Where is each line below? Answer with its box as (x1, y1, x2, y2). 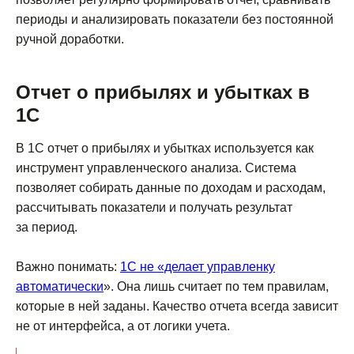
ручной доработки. (16, 32, 124, 47)
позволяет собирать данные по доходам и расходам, (16, 181, 326, 195)
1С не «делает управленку (120, 260, 275, 274)
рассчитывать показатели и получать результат (16, 201, 292, 215)
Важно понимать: (16, 260, 120, 274)
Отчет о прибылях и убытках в (16, 81, 310, 104)
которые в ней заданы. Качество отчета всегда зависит (16, 299, 338, 314)
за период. (16, 220, 77, 235)
